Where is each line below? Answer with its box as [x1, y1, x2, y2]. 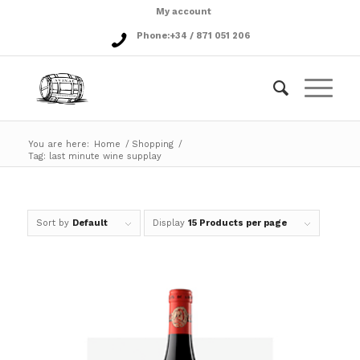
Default [72, 218, 108, 228]
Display [152, 218, 188, 228]
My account [156, 6, 212, 17]
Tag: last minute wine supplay [27, 151, 162, 162]
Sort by [35, 218, 72, 228]
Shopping [131, 139, 174, 149]
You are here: [27, 139, 89, 149]
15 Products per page [187, 218, 287, 228]
